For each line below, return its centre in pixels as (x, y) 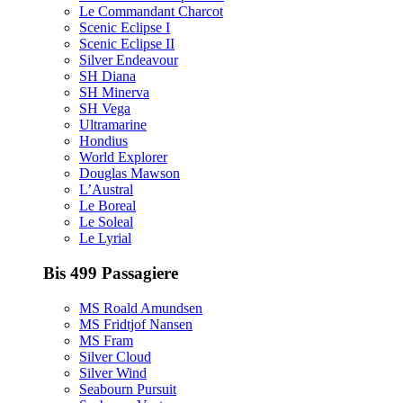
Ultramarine (113, 125)
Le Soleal (106, 222)
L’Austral (106, 190)
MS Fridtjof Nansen (136, 324)
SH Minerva (114, 93)
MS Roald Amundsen (141, 308)
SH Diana (107, 76)
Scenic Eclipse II (127, 44)
